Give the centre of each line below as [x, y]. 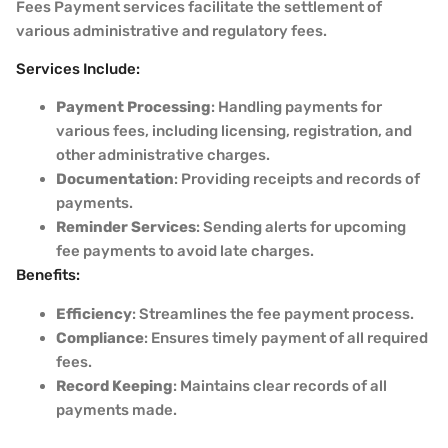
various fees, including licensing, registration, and [234, 131]
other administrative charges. [163, 155]
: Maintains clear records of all [280, 385]
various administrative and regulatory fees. [171, 30]
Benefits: [48, 275]
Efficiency [94, 313]
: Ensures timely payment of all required [286, 337]
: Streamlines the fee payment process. [273, 313]
